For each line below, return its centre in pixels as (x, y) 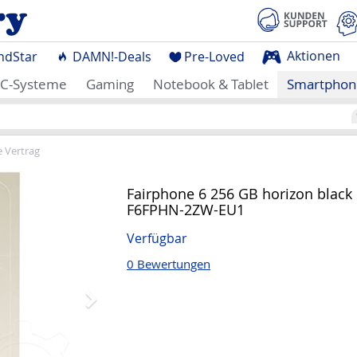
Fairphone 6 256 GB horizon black (239, 194)
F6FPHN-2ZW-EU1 (186, 210)
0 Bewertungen (169, 264)
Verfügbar (157, 239)
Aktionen (312, 55)
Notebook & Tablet (210, 84)
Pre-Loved (215, 56)
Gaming (110, 84)
